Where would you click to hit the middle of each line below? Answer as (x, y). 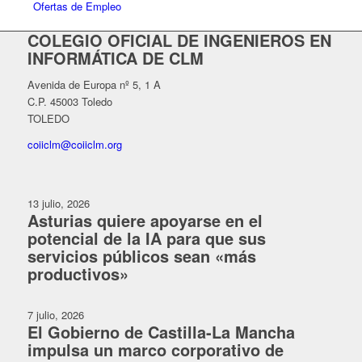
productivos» (78, 274)
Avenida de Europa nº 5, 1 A (94, 85)
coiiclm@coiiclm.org (74, 145)
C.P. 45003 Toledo (69, 102)
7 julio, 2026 (55, 315)
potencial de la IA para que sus (146, 238)
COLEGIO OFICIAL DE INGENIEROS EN (179, 40)
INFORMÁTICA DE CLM (115, 58)
